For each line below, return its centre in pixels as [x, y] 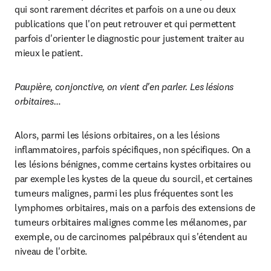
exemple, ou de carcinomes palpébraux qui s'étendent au [131, 237]
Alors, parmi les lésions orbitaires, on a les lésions [118, 135]
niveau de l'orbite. [51, 251]
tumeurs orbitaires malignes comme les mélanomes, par [131, 222]
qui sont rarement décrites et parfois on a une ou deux [125, 9]
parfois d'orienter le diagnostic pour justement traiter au [129, 38]
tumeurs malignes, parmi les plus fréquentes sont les [124, 193]
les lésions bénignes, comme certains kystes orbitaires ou [133, 164]
